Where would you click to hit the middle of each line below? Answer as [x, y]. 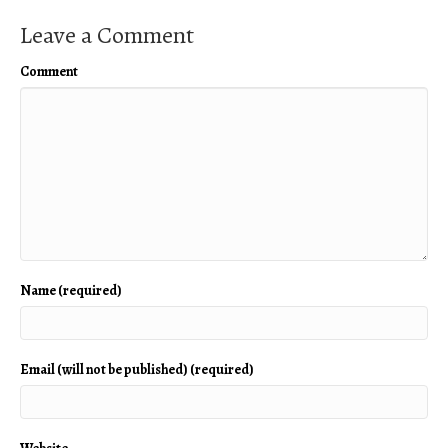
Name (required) [71, 290]
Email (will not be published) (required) [137, 369]
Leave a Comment [107, 34]
